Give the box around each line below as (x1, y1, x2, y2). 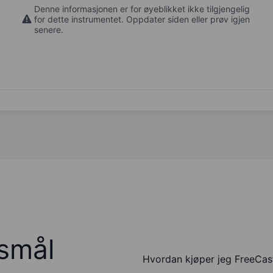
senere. (34, 24, 63, 35)
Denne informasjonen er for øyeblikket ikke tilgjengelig (34, 3, 250, 14)
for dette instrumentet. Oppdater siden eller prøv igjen (34, 13, 250, 24)
